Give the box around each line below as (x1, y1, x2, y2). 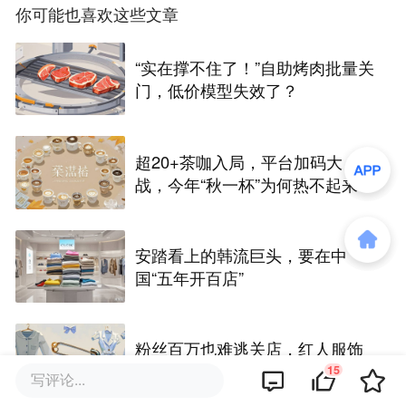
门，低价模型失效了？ (135, 78, 299, 102)
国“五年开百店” (135, 265, 245, 289)
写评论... (31, 368, 86, 390)
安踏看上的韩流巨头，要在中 (135, 242, 348, 266)
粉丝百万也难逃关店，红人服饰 (135, 336, 364, 361)
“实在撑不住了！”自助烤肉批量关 (135, 55, 375, 80)
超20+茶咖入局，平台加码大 (135, 149, 343, 173)
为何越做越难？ (135, 359, 250, 383)
